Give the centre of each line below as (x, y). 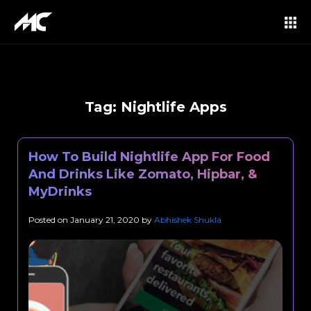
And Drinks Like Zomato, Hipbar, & (143, 174)
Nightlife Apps (174, 107)
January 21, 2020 (105, 220)
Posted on (49, 220)
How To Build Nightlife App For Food (149, 157)
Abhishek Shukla (188, 220)
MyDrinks (60, 192)
